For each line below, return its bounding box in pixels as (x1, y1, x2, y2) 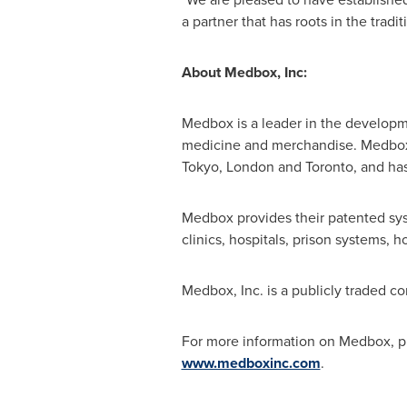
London (225, 156, 274, 177)
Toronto (304, 156, 353, 177)
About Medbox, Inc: (181, 62, 311, 83)
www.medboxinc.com (181, 352, 321, 373)
